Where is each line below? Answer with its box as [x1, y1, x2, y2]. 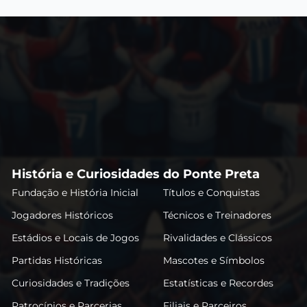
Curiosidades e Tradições [12, 276, 130, 289]
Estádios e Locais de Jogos [12, 231, 140, 244]
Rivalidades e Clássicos [162, 231, 272, 244]
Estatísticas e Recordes [162, 276, 273, 289]
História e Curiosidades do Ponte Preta [12, 166, 260, 182]
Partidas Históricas [12, 254, 103, 267]
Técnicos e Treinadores [162, 208, 271, 221]
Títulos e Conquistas [162, 186, 260, 199]
